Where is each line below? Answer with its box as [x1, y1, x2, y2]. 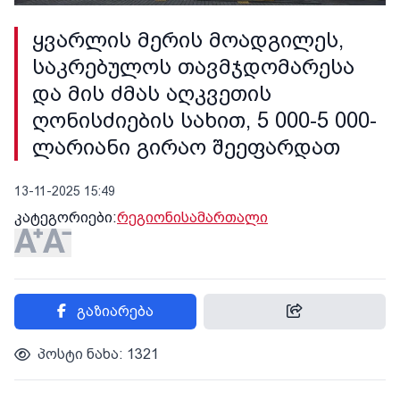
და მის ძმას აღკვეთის [32, 81, 271, 107]
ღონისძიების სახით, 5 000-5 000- [32, 108, 377, 134]
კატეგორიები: [14, 209, 117, 227]
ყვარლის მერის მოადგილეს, [32, 28, 344, 54]
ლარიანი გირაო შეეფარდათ [32, 135, 340, 161]
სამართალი [181, 209, 268, 227]
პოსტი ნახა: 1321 [37, 346, 159, 363]
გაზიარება [77, 303, 154, 321]
